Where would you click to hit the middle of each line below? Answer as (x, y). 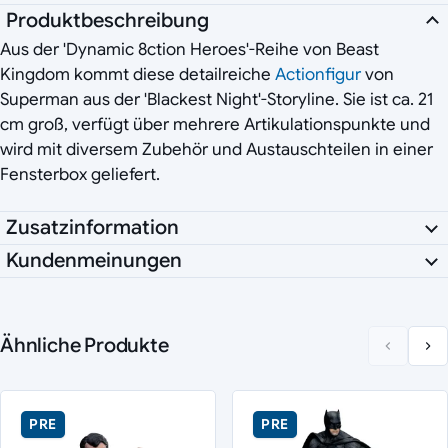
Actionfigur (318, 74)
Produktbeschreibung (107, 20)
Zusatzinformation (92, 227)
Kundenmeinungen (94, 260)
